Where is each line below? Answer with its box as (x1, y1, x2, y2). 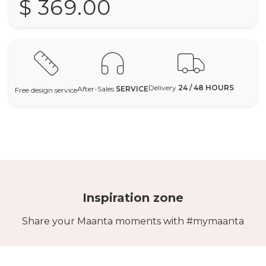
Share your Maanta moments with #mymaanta (22, 216, 244, 227)
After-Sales (77, 84, 116, 94)
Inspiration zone (83, 191, 183, 205)
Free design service (15, 85, 77, 95)
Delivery (148, 83, 178, 93)
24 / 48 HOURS (178, 83, 234, 93)
